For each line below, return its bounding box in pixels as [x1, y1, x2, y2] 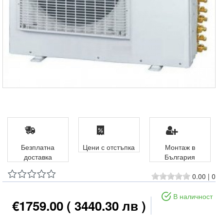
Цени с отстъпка [83, 142, 135, 152]
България [164, 152, 196, 162]
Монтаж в [164, 142, 195, 152]
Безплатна [21, 142, 55, 152]
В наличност [173, 191, 213, 201]
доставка [23, 152, 52, 162]
